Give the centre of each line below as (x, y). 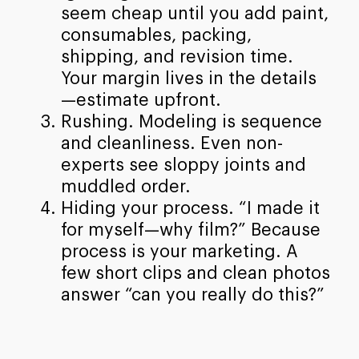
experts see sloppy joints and (183, 165)
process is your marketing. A (179, 251)
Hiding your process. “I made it (190, 208)
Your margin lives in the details (188, 78)
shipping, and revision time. (177, 56)
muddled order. (125, 186)
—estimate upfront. (141, 100)
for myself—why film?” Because (190, 230)
